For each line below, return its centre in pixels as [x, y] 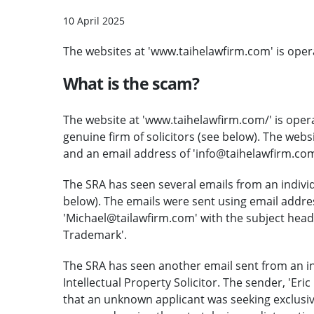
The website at [101, 120]
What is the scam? [131, 83]
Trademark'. [95, 234]
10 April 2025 [94, 20]
